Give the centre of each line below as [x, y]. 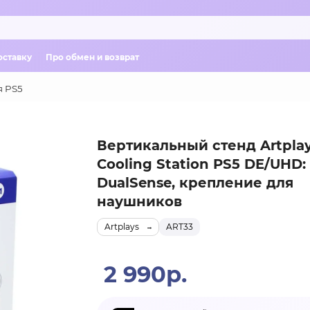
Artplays [121, 227]
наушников [139, 201]
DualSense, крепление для [195, 183]
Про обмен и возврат [92, 57]
